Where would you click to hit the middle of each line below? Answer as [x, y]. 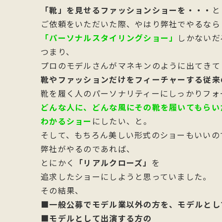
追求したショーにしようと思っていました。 [126, 176]
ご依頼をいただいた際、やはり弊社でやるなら [131, 24]
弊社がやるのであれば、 [88, 149]
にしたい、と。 [122, 121]
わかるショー [66, 121]
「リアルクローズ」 [113, 163]
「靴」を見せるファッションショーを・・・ [126, 10]
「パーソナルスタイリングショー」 [109, 38]
